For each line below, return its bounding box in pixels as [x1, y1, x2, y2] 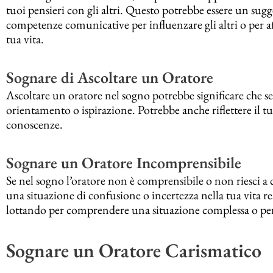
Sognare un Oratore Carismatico [6, 238, 261, 264]
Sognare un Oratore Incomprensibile [6, 152, 241, 174]
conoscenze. [6, 116, 63, 133]
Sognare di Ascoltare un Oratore [6, 67, 213, 88]
